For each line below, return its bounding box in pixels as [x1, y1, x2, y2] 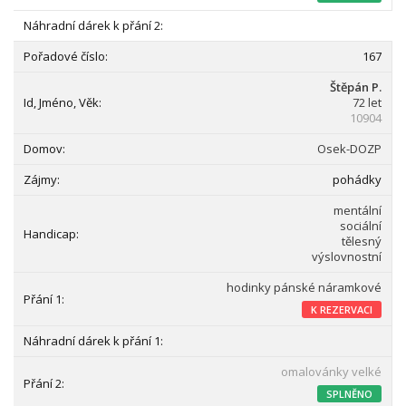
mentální [333, 202, 382, 218]
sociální [340, 217, 382, 234]
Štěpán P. [330, 79, 382, 95]
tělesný [342, 233, 382, 249]
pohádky [333, 171, 382, 188]
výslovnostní [312, 248, 382, 265]
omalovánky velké [281, 363, 382, 380]
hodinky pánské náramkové [227, 279, 382, 295]
